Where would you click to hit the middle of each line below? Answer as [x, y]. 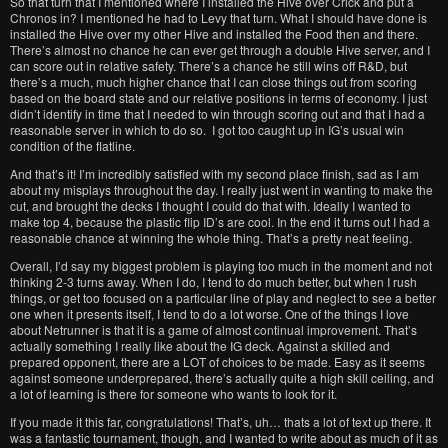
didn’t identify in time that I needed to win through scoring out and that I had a [217, 113]
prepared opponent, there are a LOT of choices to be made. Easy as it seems [217, 361]
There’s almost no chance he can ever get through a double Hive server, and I [220, 49]
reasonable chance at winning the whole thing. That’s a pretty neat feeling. [211, 237]
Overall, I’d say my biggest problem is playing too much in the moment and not [221, 265]
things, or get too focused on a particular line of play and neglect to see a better [223, 297]
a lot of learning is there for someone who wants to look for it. [173, 393]
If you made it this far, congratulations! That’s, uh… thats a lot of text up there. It [220, 421]
